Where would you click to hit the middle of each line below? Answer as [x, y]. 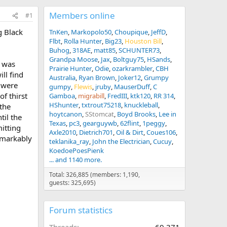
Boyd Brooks [136, 114]
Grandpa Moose [73, 59]
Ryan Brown [97, 78]
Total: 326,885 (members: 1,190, [94, 175]
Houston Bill [143, 41]
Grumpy [156, 78]
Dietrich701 [96, 132]
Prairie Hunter [70, 68]
